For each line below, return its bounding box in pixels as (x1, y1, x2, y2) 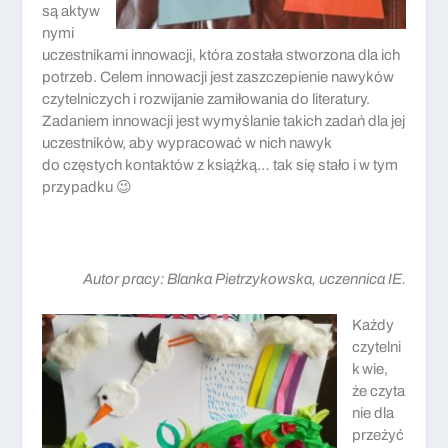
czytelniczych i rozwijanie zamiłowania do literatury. (42, 90, 371, 107)
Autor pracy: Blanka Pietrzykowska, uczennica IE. (82, 270, 406, 287)
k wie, (352, 360, 389, 377)
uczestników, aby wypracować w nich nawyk (42, 134, 332, 151)
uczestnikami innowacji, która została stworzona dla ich (42, 46, 401, 63)
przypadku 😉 (42, 178, 133, 195)
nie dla (352, 404, 395, 421)
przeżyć (352, 426, 405, 443)
